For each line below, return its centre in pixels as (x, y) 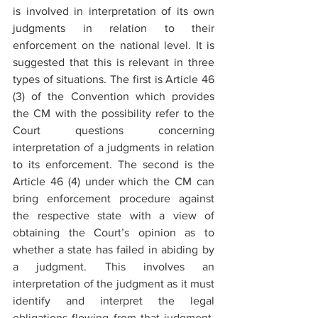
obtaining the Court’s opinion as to (114, 232)
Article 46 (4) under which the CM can (114, 181)
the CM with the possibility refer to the (114, 113)
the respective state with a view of (114, 215)
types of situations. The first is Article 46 (114, 79)
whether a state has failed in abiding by (114, 250)
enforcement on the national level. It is (114, 45)
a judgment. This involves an (114, 267)
